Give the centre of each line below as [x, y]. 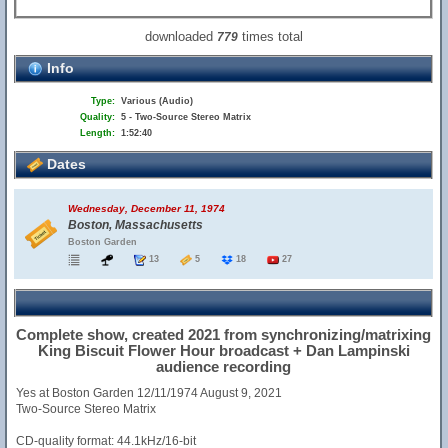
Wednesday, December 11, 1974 [146, 208]
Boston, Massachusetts [135, 225]
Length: [97, 133]
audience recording [224, 366]
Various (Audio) [157, 101]
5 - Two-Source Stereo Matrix [186, 117]
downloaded [180, 36]
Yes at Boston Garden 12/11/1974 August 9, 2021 [149, 393]
